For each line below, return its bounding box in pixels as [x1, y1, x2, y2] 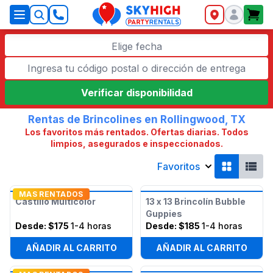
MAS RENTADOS [19, 190, 83, 199]
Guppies [146, 208, 182, 219]
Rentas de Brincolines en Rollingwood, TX [27, 113, 246, 126]
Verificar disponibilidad [80, 87, 193, 99]
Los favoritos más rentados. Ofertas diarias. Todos [24, 127, 249, 137]
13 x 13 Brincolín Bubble [146, 196, 246, 207]
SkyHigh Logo [90, 15, 155, 27]
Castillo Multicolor [15, 196, 96, 207]
